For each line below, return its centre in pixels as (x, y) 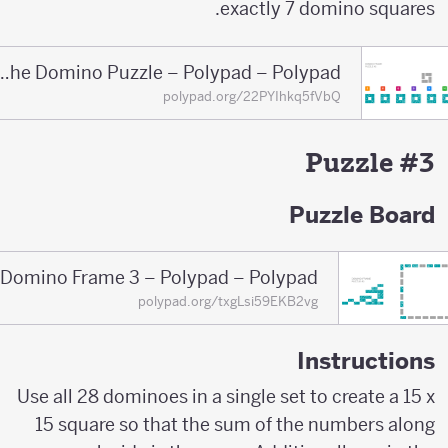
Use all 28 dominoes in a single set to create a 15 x (237, 397)
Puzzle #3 (381, 162)
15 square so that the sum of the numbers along (246, 425)
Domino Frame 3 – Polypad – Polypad (170, 277)
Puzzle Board (373, 215)
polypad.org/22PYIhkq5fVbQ (263, 96)
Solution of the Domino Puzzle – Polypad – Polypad (14, 72)
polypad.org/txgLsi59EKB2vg (239, 301)
